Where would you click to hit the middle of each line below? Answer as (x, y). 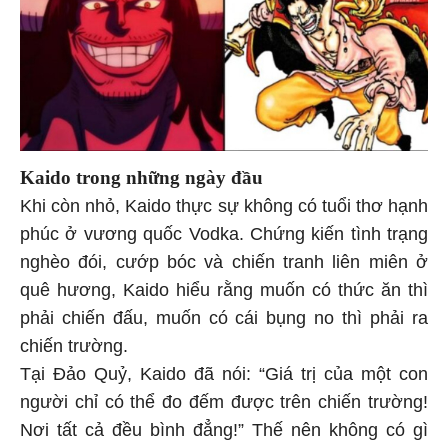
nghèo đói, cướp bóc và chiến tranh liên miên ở (224, 259)
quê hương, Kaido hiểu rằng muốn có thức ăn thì (224, 287)
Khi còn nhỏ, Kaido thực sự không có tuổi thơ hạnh (224, 203)
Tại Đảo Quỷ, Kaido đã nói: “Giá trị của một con (224, 371)
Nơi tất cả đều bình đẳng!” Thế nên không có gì (224, 427)
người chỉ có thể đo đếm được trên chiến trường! (224, 399)
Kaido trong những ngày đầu (141, 175)
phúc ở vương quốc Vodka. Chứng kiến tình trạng (224, 231)
